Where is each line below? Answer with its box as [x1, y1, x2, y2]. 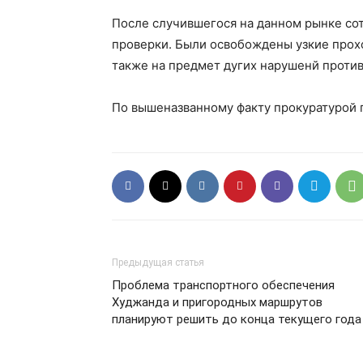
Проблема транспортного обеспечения [112, 277, 335, 293]
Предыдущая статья [112, 256, 204, 268]
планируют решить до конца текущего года [112, 311, 361, 327]
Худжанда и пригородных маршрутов [112, 294, 322, 310]
